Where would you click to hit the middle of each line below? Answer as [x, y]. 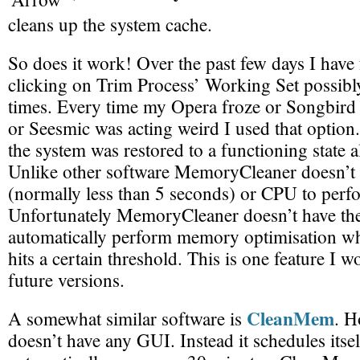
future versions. [66, 280]
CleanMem [290, 318]
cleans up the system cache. [110, 25]
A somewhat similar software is [127, 319]
